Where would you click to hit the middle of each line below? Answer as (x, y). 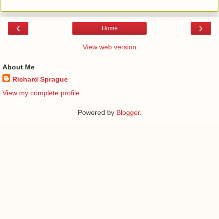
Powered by (97, 112)
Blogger (128, 112)
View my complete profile (41, 93)
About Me (19, 67)
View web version (109, 47)
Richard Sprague (40, 79)
